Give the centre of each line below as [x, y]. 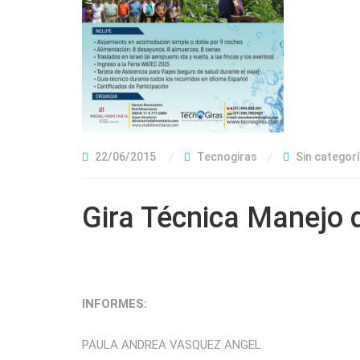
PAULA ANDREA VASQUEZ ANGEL [172, 345]
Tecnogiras [227, 157]
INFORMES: [115, 304]
